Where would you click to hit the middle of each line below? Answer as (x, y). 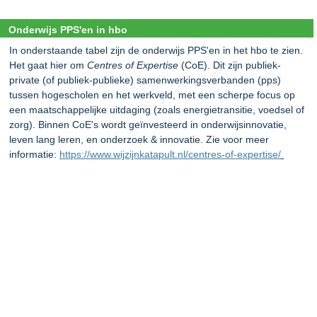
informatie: (34, 155)
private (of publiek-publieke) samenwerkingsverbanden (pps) (145, 80)
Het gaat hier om (48, 65)
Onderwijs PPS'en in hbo (68, 30)
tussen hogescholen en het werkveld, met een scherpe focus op (152, 95)
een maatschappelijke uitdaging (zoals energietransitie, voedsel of (157, 110)
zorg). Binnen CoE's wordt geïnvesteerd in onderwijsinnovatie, (148, 125)
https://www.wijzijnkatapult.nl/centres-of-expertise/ (170, 155)
